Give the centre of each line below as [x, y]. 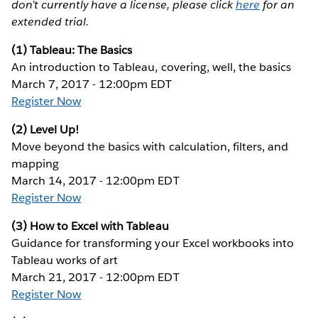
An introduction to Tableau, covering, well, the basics [152, 67]
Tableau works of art [65, 260]
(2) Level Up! [45, 129]
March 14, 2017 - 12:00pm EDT [95, 180]
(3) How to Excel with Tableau [90, 226]
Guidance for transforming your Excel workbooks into [153, 243]
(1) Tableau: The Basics [72, 50]
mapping [35, 163]
